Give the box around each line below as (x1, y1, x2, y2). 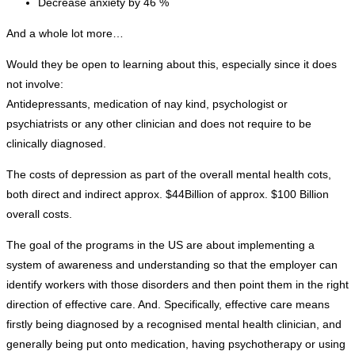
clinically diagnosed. (6, 137, 106, 151)
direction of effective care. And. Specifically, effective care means (6, 298, 330, 311)
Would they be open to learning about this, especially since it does (6, 58, 337, 71)
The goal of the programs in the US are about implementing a (6, 239, 315, 252)
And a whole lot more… (6, 27, 124, 40)
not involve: (6, 78, 63, 91)
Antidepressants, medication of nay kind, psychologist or (6, 97, 288, 111)
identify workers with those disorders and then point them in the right (6, 278, 349, 292)
